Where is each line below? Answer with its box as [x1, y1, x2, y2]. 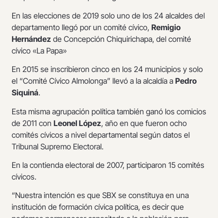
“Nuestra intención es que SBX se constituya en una [12, 190, 189, 200]
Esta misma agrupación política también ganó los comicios [12, 106, 206, 116]
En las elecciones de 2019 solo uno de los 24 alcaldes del [12, 10, 205, 20]
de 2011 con [12, 118, 54, 128]
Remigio [151, 22, 181, 32]
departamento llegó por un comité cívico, [12, 22, 151, 32]
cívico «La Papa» [12, 45, 67, 55]
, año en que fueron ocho [101, 118, 187, 128]
